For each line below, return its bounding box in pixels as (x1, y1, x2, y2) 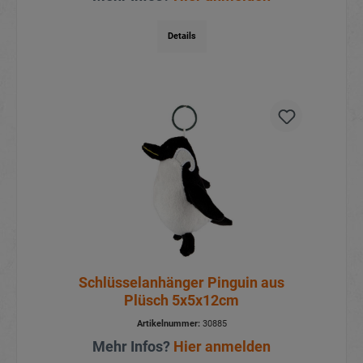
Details (167, 31, 196, 42)
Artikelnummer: (136, 318, 200, 329)
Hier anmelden (173, 337, 271, 355)
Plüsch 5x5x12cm (124, 291, 239, 309)
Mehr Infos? (92, 337, 173, 355)
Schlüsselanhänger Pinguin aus (79, 273, 284, 291)
